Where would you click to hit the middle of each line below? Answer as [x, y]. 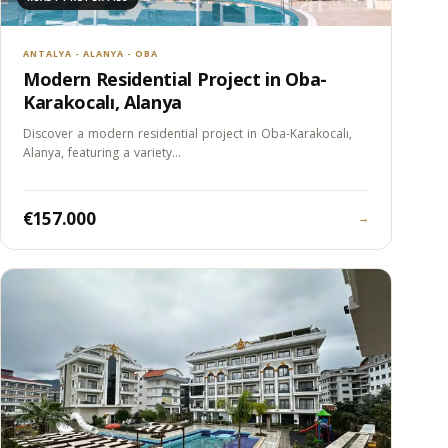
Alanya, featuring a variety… [102, 153]
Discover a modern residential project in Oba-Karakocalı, [187, 134]
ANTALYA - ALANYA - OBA [90, 54]
